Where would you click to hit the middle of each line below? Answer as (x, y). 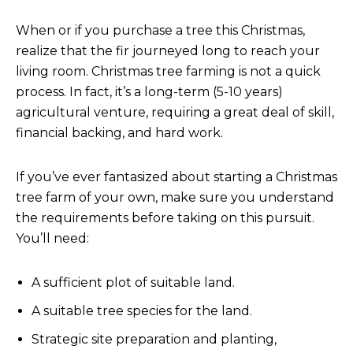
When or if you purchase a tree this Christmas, (160, 30)
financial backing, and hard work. (119, 133)
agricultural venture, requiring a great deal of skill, (175, 112)
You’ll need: (52, 238)
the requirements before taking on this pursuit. (165, 218)
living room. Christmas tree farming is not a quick (168, 71)
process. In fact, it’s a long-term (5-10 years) (149, 92)
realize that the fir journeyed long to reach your (168, 51)
